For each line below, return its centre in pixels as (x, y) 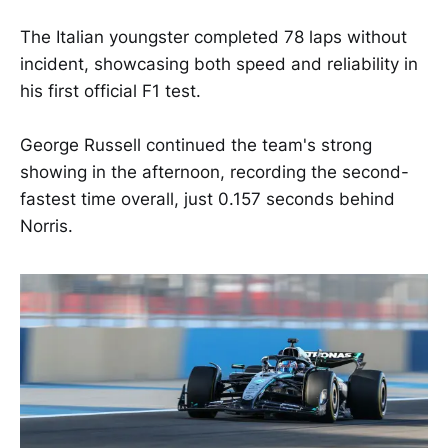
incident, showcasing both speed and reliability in (219, 63)
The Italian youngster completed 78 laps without (213, 36)
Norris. (46, 226)
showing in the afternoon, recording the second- (214, 172)
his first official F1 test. (110, 90)
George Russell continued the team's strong (196, 145)
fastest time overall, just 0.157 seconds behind (207, 199)
